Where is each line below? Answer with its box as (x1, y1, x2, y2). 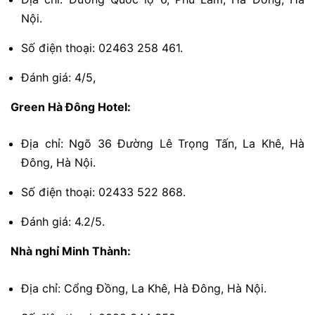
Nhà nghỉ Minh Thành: (11, 244, 131, 259)
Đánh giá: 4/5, (21, 70, 96, 84)
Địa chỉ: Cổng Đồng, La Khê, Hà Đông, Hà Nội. (21, 281, 266, 295)
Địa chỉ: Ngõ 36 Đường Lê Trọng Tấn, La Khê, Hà (21, 136, 304, 151)
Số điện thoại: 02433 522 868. (21, 185, 186, 200)
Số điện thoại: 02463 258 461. (21, 40, 183, 55)
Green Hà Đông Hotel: (11, 99, 131, 114)
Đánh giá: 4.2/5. (21, 214, 105, 229)
